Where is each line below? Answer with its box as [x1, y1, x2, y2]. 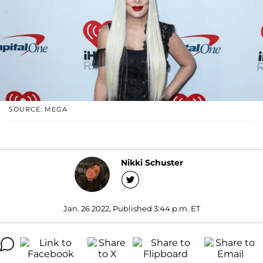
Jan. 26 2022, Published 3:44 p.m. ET [63, 203, 200, 213]
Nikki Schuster [120, 157, 183, 168]
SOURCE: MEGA [9, 104, 68, 113]
